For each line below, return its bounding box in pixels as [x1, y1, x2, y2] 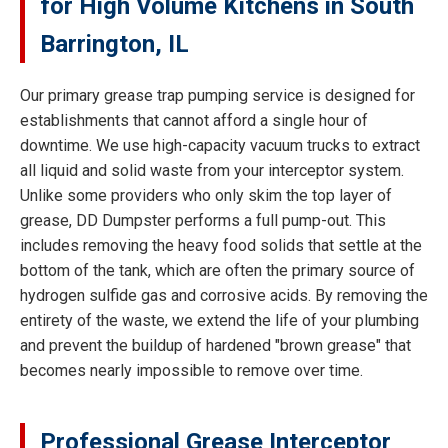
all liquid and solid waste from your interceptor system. [20, 160, 404, 180]
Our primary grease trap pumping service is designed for [20, 85, 415, 105]
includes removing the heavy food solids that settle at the [20, 235, 422, 255]
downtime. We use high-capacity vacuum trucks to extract [20, 135, 420, 155]
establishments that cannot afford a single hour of [20, 110, 368, 130]
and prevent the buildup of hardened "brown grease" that [20, 335, 411, 355]
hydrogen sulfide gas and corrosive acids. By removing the [20, 285, 428, 305]
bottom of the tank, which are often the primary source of [20, 260, 415, 280]
